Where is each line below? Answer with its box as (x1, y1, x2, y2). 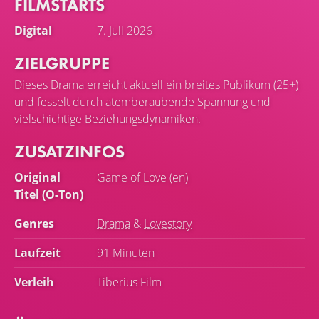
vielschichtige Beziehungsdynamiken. (14, 110, 201, 127)
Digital (14, 22, 52, 38)
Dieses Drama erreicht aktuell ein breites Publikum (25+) (14, 76, 298, 93)
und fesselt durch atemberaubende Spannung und (14, 93, 271, 110)
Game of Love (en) (97, 169, 188, 185)
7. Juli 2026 (97, 22, 152, 38)
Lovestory (144, 215, 192, 231)
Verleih (14, 273, 54, 290)
